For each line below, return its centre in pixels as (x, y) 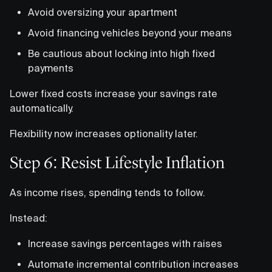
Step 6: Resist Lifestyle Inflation (117, 162)
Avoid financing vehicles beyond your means (130, 32)
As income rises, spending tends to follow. (107, 192)
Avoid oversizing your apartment (103, 12)
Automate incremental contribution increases (133, 264)
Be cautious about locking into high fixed (121, 53)
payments (51, 68)
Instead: (29, 218)
